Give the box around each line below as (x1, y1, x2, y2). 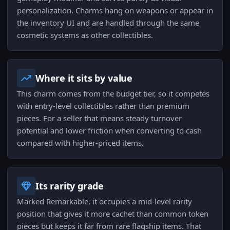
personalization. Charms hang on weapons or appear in (17, 5, 213, 16)
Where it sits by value (35, 72, 133, 85)
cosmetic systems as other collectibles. (17, 30, 153, 41)
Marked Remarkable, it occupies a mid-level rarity (17, 196, 192, 207)
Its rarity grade (35, 180, 104, 193)
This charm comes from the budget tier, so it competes (17, 88, 209, 99)
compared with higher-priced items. (17, 138, 144, 148)
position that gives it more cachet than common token (17, 208, 208, 219)
